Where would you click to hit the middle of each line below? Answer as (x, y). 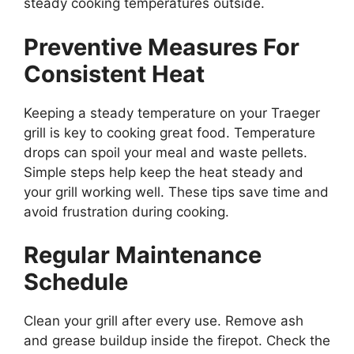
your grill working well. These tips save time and (176, 192)
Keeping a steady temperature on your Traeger (172, 113)
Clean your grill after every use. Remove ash (164, 321)
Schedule (76, 282)
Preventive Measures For (162, 47)
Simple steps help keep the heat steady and (164, 172)
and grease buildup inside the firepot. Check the (177, 341)
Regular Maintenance (143, 255)
